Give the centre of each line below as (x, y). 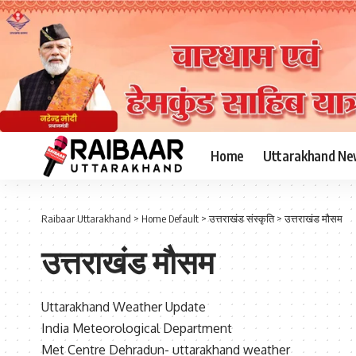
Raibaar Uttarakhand (86, 219)
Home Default (170, 219)
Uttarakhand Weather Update (124, 307)
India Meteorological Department (137, 329)
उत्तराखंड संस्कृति (242, 219)
